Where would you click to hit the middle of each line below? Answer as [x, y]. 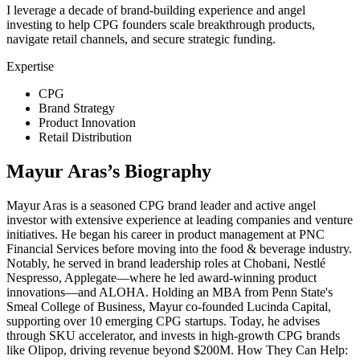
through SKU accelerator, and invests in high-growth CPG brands [173, 335]
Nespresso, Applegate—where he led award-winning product [162, 277]
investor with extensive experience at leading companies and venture [180, 219]
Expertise [30, 66]
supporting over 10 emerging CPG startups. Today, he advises [163, 321]
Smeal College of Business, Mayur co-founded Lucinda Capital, [169, 306]
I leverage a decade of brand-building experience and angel [156, 10]
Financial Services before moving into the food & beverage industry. [179, 248]
